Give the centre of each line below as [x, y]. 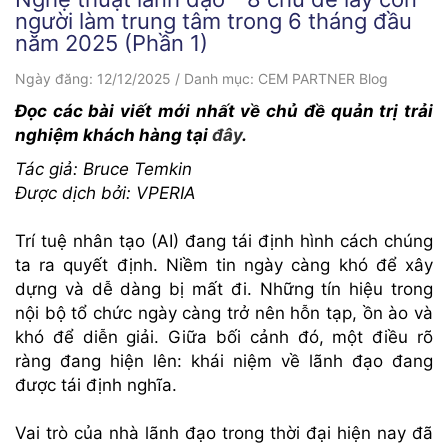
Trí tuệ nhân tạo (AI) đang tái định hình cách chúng [224, 240]
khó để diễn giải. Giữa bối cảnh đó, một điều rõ [224, 336]
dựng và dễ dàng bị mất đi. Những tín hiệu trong [224, 288]
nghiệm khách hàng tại [113, 134]
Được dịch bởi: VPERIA [105, 192]
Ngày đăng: [56, 78]
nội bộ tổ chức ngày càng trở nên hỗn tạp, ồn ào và [224, 312]
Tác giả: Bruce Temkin [103, 168]
